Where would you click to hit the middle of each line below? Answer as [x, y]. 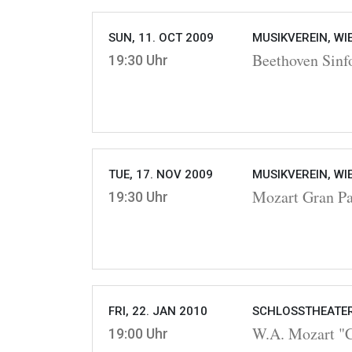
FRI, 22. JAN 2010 [158, 312]
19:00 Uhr [138, 334]
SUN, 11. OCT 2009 [161, 38]
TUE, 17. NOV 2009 [161, 175]
